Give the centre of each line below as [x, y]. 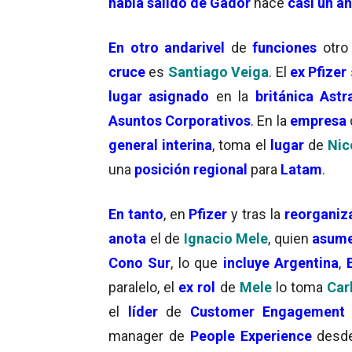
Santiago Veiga [218, 71]
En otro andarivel [167, 47]
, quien [290, 238]
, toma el [241, 145]
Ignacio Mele [225, 238]
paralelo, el [144, 287]
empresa [318, 120]
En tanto [136, 214]
